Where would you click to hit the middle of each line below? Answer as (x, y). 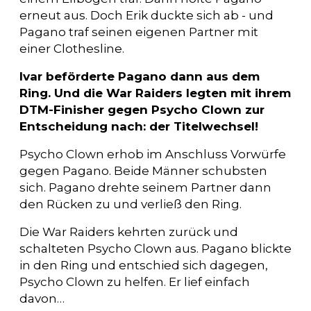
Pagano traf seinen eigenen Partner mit (139, 32)
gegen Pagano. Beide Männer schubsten (143, 170)
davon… (42, 298)
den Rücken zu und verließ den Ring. (131, 204)
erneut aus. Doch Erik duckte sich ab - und (146, 15)
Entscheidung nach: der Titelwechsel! (139, 126)
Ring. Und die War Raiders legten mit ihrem (155, 93)
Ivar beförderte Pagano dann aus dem (140, 76)
